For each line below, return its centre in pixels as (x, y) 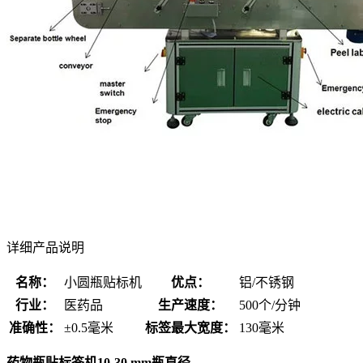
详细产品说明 (45, 247)
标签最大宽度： (190, 327)
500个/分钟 (270, 305)
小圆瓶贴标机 (103, 282)
